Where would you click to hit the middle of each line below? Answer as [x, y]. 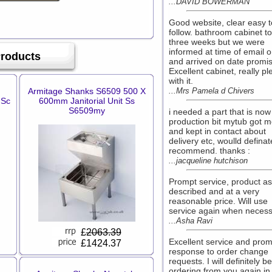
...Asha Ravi [191, 221]
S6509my [87, 110]
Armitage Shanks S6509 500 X [87, 91]
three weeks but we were [217, 42]
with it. [181, 81]
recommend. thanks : [209, 151]
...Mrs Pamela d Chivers [212, 91]
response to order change [219, 251]
